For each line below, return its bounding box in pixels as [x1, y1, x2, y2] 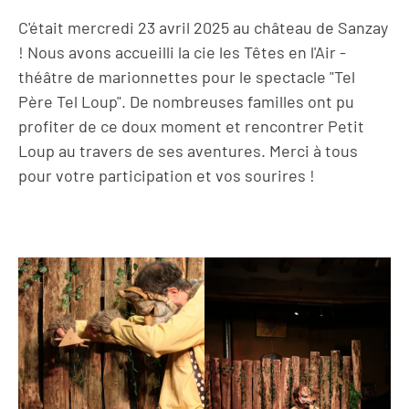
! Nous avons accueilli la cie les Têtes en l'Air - [18, 41, 346, 62]
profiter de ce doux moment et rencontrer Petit [18, 115, 364, 136]
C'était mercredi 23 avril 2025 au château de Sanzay [18, 16, 388, 37]
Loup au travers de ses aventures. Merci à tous [18, 140, 358, 161]
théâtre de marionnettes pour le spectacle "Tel [18, 66, 355, 87]
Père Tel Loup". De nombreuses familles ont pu [18, 90, 354, 111]
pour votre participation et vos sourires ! [18, 164, 315, 185]
